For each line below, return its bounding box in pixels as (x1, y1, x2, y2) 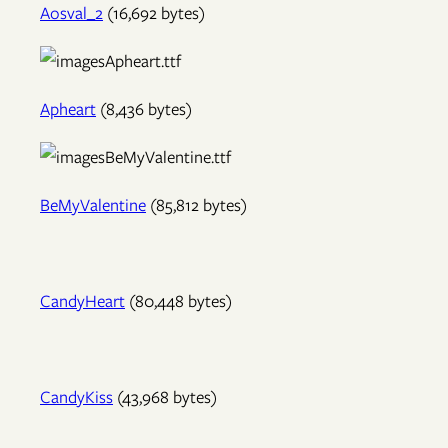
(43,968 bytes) (113, 385, 217, 410)
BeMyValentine (40, 193, 146, 218)
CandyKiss (40, 385, 113, 410)
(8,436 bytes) (96, 97, 192, 122)
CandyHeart (40, 289, 125, 314)
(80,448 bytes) (125, 289, 232, 314)
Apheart (40, 97, 96, 122)
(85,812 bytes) (146, 193, 247, 218)
